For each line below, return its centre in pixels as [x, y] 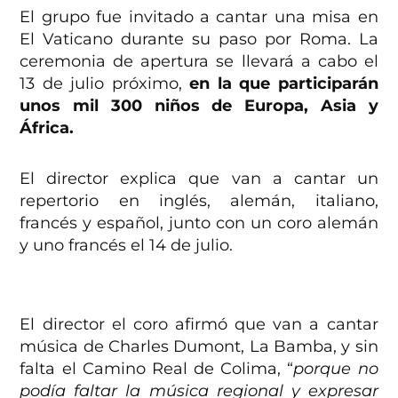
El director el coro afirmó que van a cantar [199, 325]
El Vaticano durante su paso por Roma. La [199, 40]
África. [49, 128]
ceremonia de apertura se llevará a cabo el [199, 62]
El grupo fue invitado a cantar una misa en [199, 17]
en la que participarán [280, 84]
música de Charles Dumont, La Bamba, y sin [199, 347]
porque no [336, 369]
